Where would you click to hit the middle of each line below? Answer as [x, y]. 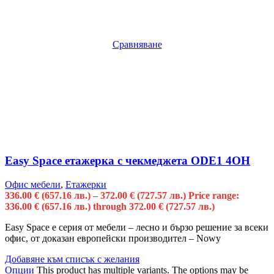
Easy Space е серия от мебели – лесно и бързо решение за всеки [137, 227]
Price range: [214, 195]
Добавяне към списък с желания [72, 259]
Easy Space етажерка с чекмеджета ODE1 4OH [128, 161]
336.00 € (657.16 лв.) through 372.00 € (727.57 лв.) [110, 206]
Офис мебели [33, 184]
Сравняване [137, 45]
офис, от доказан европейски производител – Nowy [113, 238]
